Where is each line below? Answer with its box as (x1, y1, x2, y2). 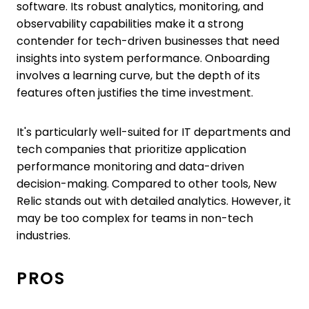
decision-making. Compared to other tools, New (17, 177, 277, 190)
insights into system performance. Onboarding (17, 52, 270, 64)
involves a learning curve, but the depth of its (17, 69, 260, 81)
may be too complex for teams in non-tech (17, 212, 253, 224)
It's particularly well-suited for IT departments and (17, 126, 290, 138)
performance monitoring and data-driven (17, 160, 244, 172)
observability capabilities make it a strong (17, 17, 243, 30)
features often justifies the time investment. (17, 86, 256, 99)
